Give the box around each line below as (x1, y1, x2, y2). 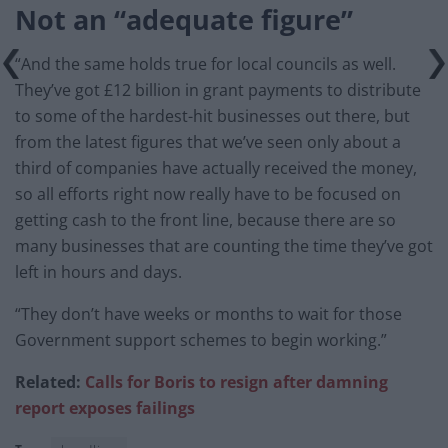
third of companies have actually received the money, (15, 157, 417, 180)
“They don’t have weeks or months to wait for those (15, 303, 402, 326)
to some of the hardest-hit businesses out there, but (15, 105, 410, 128)
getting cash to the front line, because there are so (15, 209, 396, 232)
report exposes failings (15, 397, 195, 420)
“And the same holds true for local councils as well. (15, 53, 396, 76)
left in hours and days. (15, 261, 182, 284)
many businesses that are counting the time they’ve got (15, 235, 433, 258)
